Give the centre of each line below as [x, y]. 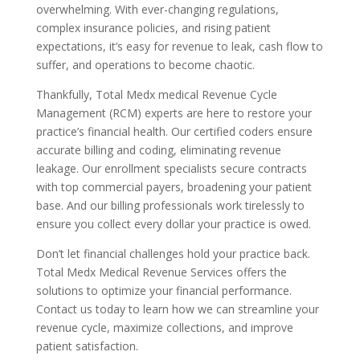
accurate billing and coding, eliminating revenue [158, 149]
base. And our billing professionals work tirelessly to [170, 205]
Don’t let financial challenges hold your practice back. [173, 253]
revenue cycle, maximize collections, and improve [164, 327]
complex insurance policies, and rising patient [153, 27]
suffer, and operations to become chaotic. [145, 64]
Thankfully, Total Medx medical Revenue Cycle [156, 94]
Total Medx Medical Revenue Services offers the [161, 272]
